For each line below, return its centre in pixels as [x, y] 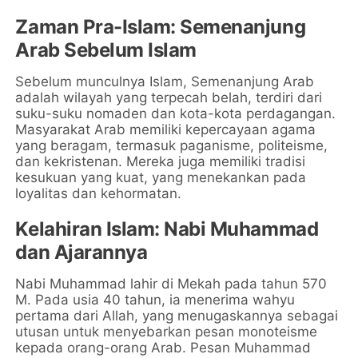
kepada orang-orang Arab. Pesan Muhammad [163, 347]
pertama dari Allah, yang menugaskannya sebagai [177, 315]
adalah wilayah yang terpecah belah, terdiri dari [169, 97]
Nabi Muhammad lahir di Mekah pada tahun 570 [171, 283]
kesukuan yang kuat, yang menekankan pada [161, 177]
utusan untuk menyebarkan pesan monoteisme [167, 331]
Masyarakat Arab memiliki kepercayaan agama [166, 129]
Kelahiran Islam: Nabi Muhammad [167, 229]
